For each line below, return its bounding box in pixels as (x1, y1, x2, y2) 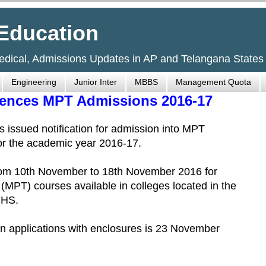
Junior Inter (74, 77, 117, 87)
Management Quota (176, 77, 251, 87)
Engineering (11, 77, 56, 87)
